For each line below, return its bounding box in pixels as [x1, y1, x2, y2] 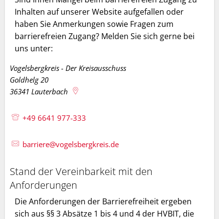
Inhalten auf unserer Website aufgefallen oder [15, 6, 184, 17]
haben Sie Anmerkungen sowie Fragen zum [15, 18, 174, 29]
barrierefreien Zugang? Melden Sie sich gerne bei [15, 30, 195, 42]
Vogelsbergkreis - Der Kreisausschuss [10, 63, 126, 73]
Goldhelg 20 [10, 74, 48, 85]
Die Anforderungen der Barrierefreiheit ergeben [15, 196, 192, 207]
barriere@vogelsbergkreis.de [22, 139, 119, 149]
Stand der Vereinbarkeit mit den [10, 164, 153, 178]
